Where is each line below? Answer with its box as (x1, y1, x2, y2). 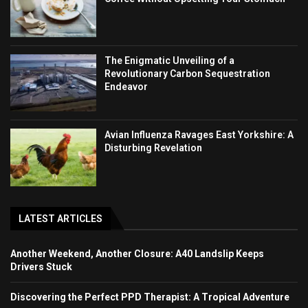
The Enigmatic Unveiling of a (104, 54, 235, 66)
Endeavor (104, 80, 148, 92)
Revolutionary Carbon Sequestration (104, 67, 271, 79)
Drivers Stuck (10, 261, 72, 272)
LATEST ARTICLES (19, 212, 102, 224)
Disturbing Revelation (104, 142, 203, 154)
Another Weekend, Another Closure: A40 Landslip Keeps (10, 247, 264, 259)
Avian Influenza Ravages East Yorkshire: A (104, 129, 294, 141)
